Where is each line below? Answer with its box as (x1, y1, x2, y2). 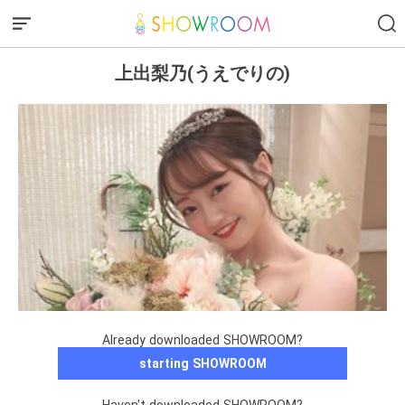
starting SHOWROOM (138, 356, 267, 372)
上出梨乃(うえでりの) (115, 61, 290, 84)
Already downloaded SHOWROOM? (102, 333, 303, 348)
